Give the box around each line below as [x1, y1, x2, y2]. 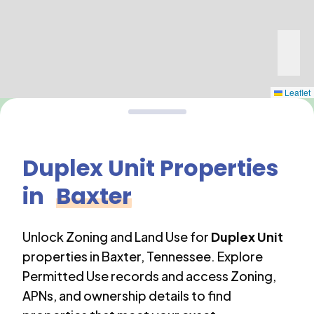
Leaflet [282, 86, 310, 98]
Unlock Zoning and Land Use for [22, 228, 209, 245]
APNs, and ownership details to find [22, 287, 231, 303]
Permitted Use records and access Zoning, [22, 268, 276, 284]
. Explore [211, 248, 263, 264]
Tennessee [146, 248, 211, 264]
